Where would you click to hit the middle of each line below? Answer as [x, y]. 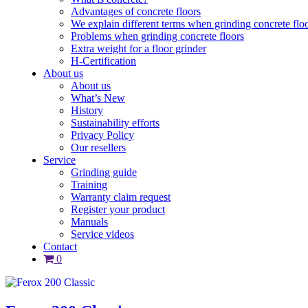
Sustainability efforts [115, 123]
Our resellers [98, 148]
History [87, 111]
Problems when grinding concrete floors [157, 36]
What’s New [98, 98]
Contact [60, 247]
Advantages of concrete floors [136, 12]
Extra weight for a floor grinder [139, 49]
